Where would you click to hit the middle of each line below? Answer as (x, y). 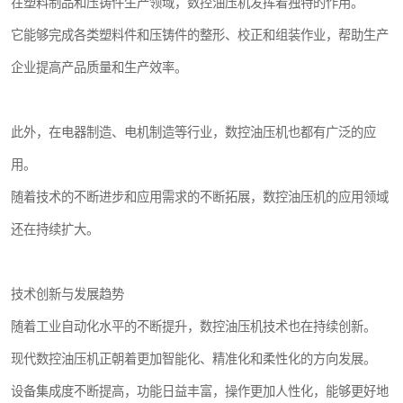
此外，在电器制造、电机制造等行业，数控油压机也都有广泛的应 (193, 132)
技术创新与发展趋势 (67, 294)
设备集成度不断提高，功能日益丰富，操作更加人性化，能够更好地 (200, 391)
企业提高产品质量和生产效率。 (99, 67)
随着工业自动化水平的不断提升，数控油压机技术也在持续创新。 (193, 327)
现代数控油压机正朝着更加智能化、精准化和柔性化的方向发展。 (193, 359)
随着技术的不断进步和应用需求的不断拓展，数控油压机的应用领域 (200, 197)
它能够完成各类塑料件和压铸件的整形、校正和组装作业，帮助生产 (200, 35)
